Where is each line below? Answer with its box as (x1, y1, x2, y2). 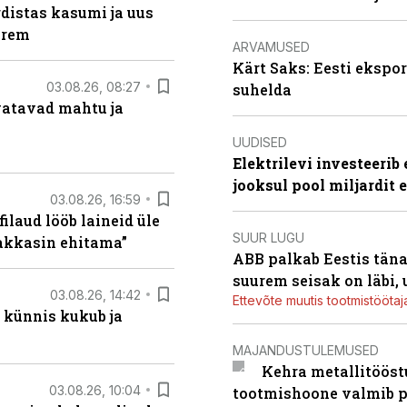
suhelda (233, 80, 292, 99)
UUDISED (233, 134, 287, 150)
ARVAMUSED (233, 38, 310, 55)
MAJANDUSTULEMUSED (233, 342, 379, 358)
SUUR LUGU (233, 229, 304, 245)
